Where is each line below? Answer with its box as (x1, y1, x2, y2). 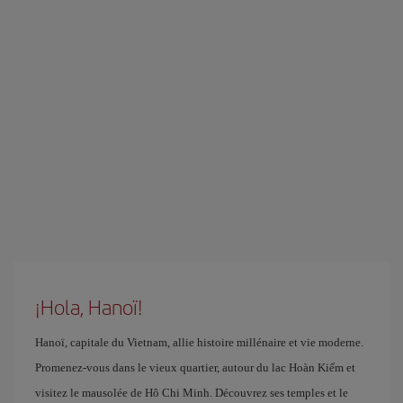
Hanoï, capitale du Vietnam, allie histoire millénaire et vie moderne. (35, 335, 363, 349)
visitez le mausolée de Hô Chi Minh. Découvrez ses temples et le (35, 385, 348, 399)
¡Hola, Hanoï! (35, 291, 143, 321)
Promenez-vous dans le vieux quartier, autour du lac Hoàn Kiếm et (35, 360, 355, 374)
